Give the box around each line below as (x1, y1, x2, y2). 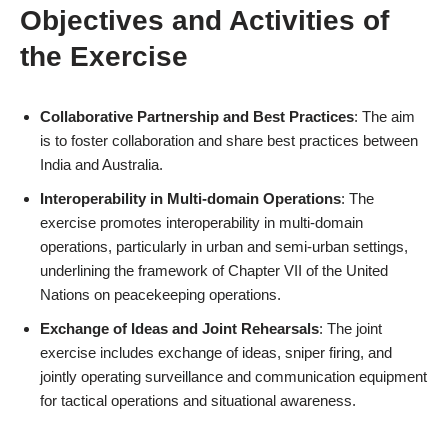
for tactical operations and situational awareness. (40, 392, 356, 409)
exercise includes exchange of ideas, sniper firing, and (40, 344, 392, 361)
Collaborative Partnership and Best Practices (40, 108, 354, 125)
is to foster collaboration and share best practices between (40, 132, 418, 149)
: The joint (319, 320, 382, 337)
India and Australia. (40, 156, 163, 173)
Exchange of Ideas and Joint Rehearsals (40, 320, 319, 337)
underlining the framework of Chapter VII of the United (40, 262, 388, 279)
